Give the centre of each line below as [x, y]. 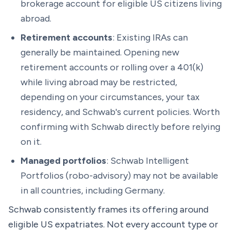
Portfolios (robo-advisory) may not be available [119, 176]
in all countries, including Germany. [93, 190]
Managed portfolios [63, 161]
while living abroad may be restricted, [99, 82]
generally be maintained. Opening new [100, 52]
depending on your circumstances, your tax [110, 97]
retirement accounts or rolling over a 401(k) [112, 67]
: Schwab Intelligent [148, 161]
